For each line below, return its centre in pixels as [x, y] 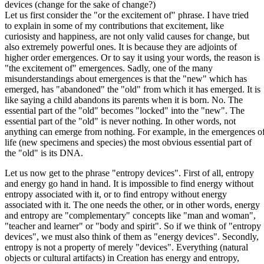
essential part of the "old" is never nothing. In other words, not [120, 121]
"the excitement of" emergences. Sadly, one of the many [109, 68]
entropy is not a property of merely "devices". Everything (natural [126, 247]
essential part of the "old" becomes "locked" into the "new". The [125, 110]
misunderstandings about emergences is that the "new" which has [126, 78]
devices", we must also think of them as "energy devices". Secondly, [132, 236]
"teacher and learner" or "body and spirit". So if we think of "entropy [133, 226]
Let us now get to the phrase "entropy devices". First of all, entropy [129, 173]
